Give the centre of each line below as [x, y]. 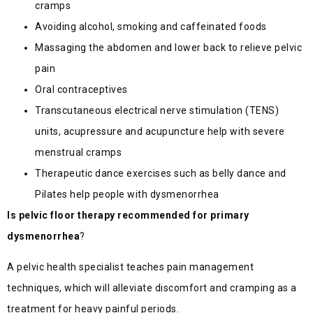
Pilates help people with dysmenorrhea [127, 194]
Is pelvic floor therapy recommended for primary [128, 215]
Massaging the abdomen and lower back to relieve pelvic [168, 47]
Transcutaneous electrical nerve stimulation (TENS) [157, 110]
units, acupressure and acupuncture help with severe [160, 131]
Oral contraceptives [81, 89]
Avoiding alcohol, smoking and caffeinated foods [151, 26]
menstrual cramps [78, 152]
